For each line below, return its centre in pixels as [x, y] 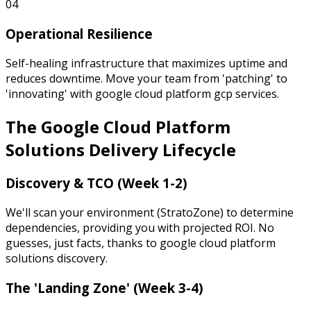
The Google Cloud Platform [118, 126]
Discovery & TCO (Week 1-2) [96, 183]
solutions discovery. [57, 259]
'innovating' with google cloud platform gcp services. [142, 93]
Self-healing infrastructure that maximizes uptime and [146, 63]
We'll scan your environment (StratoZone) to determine [150, 213]
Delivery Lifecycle [162, 149]
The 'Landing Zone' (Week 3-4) [104, 287]
